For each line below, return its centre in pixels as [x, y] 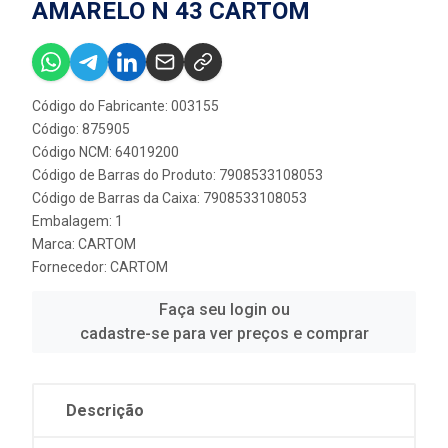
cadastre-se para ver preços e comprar [224, 333]
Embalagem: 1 [77, 221]
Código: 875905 [81, 129]
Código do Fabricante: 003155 [125, 106]
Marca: [55, 244]
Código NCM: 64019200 [105, 152]
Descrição [105, 410]
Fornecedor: [71, 267]
